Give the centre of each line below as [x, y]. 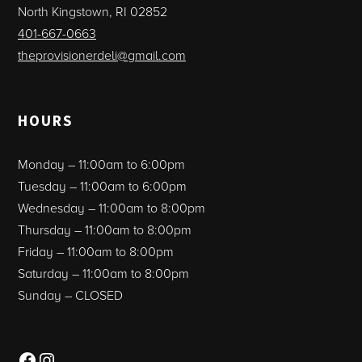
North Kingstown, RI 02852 [93, 12]
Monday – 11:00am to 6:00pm [101, 165]
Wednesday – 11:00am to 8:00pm [112, 208]
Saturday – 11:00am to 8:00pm [103, 274]
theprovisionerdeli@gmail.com [102, 56]
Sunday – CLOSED [70, 296]
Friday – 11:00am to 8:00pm [96, 252]
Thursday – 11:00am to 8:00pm [105, 230]
